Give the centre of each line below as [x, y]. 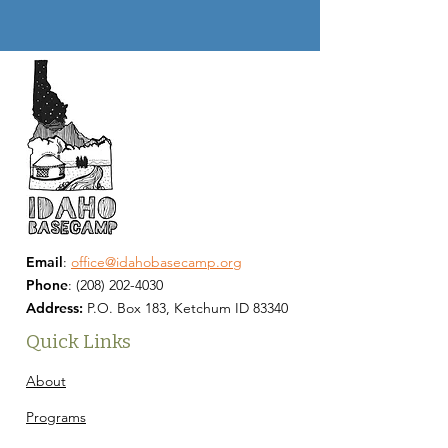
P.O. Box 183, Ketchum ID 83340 [187, 308]
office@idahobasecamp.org [156, 262]
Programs [56, 417]
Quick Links [78, 341]
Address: [56, 308]
